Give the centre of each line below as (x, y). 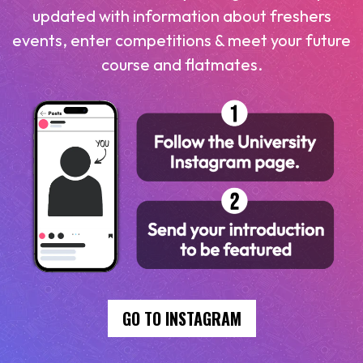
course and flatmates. (181, 64)
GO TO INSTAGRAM (181, 319)
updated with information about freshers (181, 15)
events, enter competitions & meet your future (181, 40)
